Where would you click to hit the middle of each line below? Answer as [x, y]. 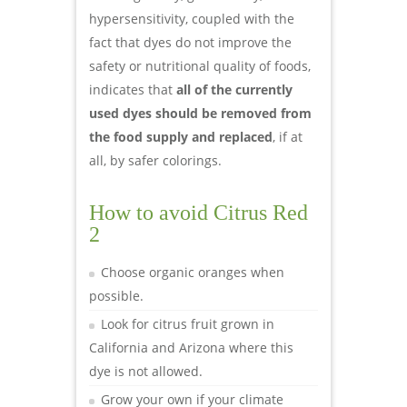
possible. [116, 295]
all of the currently [234, 89]
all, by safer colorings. [155, 160]
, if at [288, 136]
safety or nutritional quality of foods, [200, 65]
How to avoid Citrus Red [199, 212]
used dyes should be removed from [200, 113]
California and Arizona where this [191, 347]
